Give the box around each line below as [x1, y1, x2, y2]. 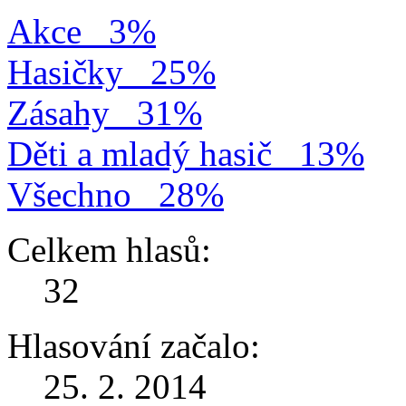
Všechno [7, 175, 131, 215]
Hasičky [7, 53, 123, 92]
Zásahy [7, 93, 110, 133]
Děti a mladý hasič [7, 134, 272, 174]
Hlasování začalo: [7, 326, 260, 366]
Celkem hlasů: [7, 230, 211, 270]
